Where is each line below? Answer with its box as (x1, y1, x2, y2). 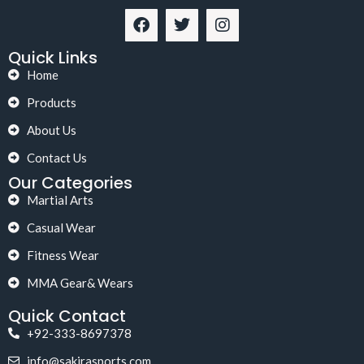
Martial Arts (26, 193, 93, 208)
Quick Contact (8, 305, 126, 328)
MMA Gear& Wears (26, 275, 133, 291)
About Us (26, 123, 76, 138)
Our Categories (8, 171, 132, 195)
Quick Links (8, 46, 97, 70)
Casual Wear (26, 220, 96, 236)
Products (26, 95, 76, 110)
